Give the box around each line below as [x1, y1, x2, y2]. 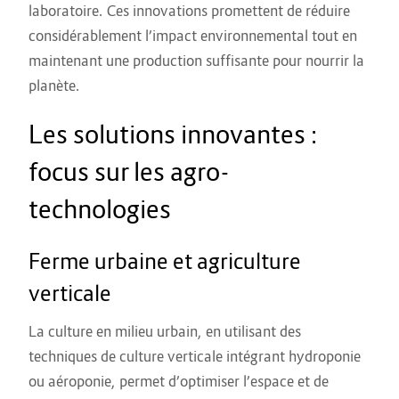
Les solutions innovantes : [28, 119, 319, 150]
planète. [28, 77, 80, 95]
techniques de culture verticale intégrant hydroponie [28, 347, 361, 366]
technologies [28, 194, 171, 224]
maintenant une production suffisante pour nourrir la [28, 52, 364, 70]
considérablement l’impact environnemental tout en [28, 27, 357, 45]
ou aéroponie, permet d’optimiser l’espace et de [28, 372, 329, 391]
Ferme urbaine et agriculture [28, 248, 301, 275]
